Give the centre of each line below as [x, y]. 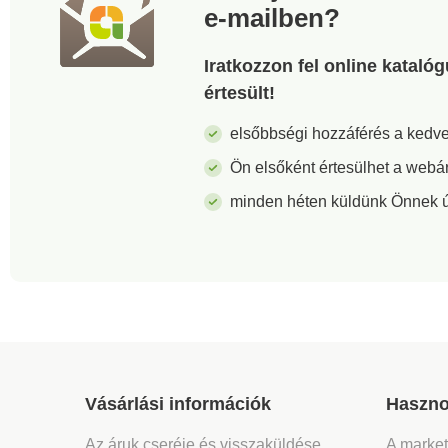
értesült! [239, 92]
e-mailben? [272, 17]
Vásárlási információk [180, 403]
